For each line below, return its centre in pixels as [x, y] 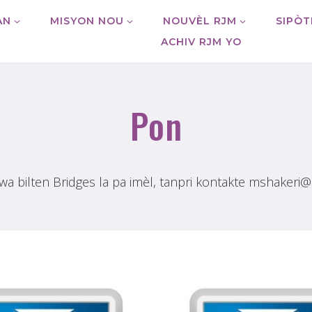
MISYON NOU [87, 21]
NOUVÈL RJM [200, 21]
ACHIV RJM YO [201, 42]
